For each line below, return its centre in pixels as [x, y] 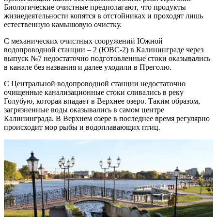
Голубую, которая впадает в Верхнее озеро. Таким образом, [102, 101]
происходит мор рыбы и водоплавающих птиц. [82, 127]
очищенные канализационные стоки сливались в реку [94, 92]
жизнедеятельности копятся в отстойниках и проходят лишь [103, 15]
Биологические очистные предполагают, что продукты [95, 7]
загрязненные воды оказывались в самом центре [84, 109]
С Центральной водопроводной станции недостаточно [95, 83]
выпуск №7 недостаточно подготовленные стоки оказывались [107, 58]
